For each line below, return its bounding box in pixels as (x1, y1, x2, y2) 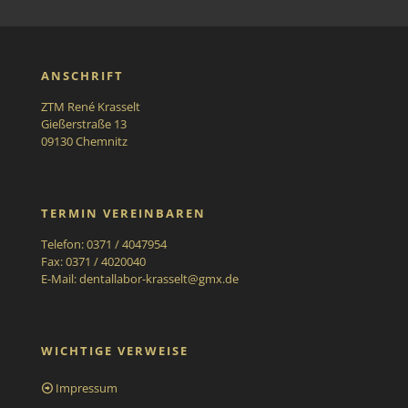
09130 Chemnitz (41, 132, 127, 149)
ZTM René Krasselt (41, 97, 140, 115)
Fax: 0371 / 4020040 (41, 252, 146, 270)
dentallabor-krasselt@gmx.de (79, 270, 239, 287)
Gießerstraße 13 (41, 115, 127, 132)
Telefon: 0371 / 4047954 (41, 235, 167, 252)
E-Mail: (41, 270, 79, 287)
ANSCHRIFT (41, 66, 124, 84)
